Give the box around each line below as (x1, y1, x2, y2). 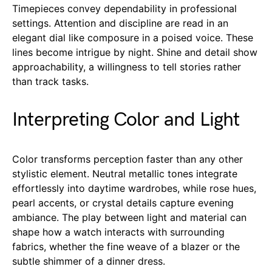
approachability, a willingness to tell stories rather (12, 60, 241, 73)
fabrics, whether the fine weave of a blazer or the (12, 240, 240, 253)
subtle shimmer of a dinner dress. (12, 254, 165, 267)
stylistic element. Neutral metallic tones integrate (12, 167, 237, 180)
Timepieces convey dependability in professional (12, 2, 237, 15)
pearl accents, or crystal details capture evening (12, 196, 234, 209)
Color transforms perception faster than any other (12, 152, 243, 165)
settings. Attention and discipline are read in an (12, 16, 228, 29)
